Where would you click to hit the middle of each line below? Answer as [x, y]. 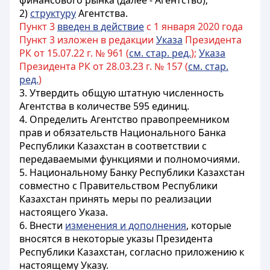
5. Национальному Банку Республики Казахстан [132, 172]
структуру [53, 13]
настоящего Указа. [64, 212]
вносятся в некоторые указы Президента [116, 239]
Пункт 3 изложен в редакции [88, 40]
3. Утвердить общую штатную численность [122, 93]
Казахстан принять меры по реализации [115, 199]
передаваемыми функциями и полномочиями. [130, 159]
